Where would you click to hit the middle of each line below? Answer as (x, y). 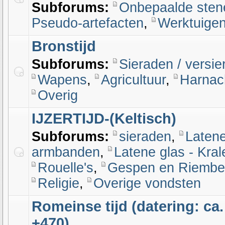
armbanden (66, 152)
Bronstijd (64, 46)
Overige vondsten (147, 183)
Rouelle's (66, 168)
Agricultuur (133, 80)
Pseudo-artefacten (88, 23)
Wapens (62, 80)
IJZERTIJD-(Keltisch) (104, 119)
